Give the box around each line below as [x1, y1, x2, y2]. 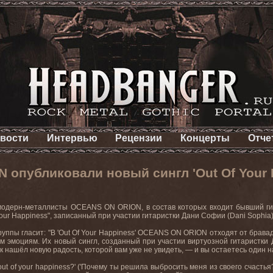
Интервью [46, 133, 97, 143]
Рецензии [115, 133, 163, 143]
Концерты [180, 133, 230, 143]
